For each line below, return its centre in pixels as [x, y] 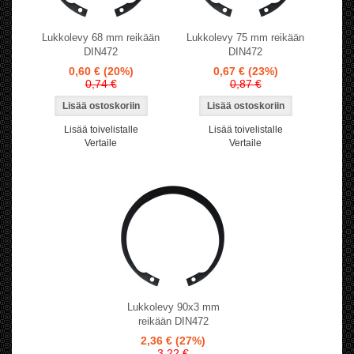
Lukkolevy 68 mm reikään [101, 38]
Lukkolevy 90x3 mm [173, 307]
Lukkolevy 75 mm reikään [245, 38]
